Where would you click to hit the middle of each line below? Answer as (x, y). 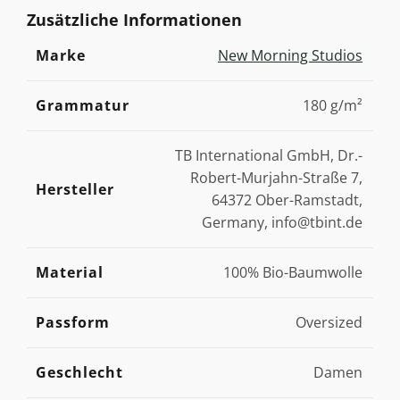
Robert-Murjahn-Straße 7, (276, 178)
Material (70, 272)
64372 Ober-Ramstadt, (287, 200)
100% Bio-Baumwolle (293, 272)
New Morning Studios (290, 55)
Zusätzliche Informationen (134, 20)
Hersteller (75, 189)
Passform (73, 322)
